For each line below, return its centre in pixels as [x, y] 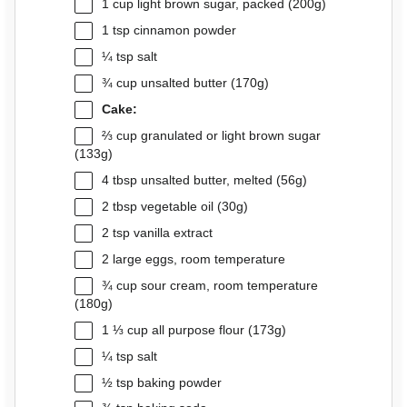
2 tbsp [119, 206]
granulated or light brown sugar [228, 135]
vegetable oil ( [179, 206]
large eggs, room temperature [197, 259]
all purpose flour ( [200, 330]
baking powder [177, 382]
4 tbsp [119, 180]
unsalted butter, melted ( [208, 180]
